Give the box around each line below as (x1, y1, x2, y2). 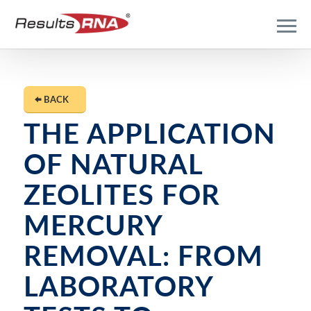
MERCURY (23, 213, 162, 241)
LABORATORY (23, 274, 212, 302)
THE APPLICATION (23, 121, 276, 149)
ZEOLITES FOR (23, 183, 220, 210)
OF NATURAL (23, 152, 203, 180)
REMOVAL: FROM (23, 244, 263, 271)
